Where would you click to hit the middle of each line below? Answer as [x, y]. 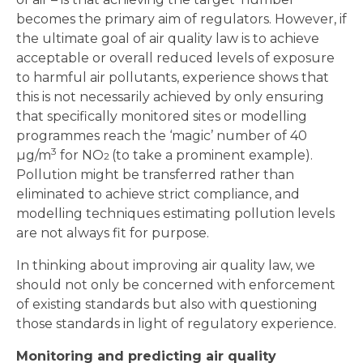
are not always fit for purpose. [113, 233]
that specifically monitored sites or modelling [162, 117]
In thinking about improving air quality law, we [166, 266]
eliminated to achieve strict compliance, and [158, 194]
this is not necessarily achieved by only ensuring [170, 97]
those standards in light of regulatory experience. [176, 324]
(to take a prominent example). [212, 156]
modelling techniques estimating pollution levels [175, 214]
